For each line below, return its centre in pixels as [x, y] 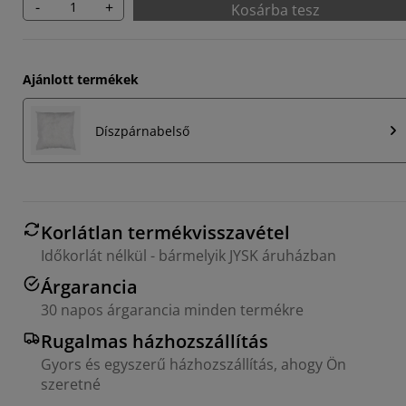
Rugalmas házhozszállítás [155, 342]
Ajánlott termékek [81, 79]
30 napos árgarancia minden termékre [172, 310]
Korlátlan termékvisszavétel [165, 233]
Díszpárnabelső [142, 130]
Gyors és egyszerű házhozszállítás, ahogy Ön [193, 365]
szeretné [71, 385]
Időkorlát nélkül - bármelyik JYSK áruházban [188, 256]
